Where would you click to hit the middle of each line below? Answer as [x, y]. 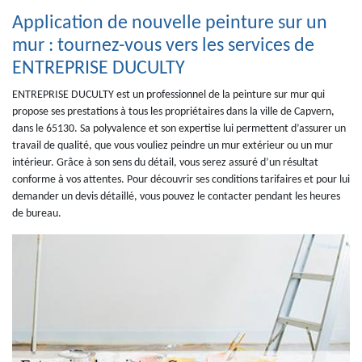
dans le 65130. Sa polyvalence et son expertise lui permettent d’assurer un [179, 129]
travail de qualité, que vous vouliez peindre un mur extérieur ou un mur [173, 146]
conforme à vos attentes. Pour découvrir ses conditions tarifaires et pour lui [181, 180]
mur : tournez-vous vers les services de [163, 46]
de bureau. [37, 214]
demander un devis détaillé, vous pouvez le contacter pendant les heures [176, 197]
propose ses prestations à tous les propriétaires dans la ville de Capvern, [173, 112]
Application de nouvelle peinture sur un [170, 23]
